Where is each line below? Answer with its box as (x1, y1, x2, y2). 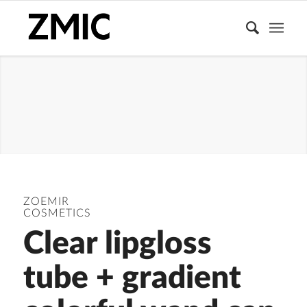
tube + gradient (23, 262, 241, 295)
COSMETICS (23, 208, 91, 219)
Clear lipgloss (23, 228, 212, 260)
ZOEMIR (23, 196, 69, 208)
